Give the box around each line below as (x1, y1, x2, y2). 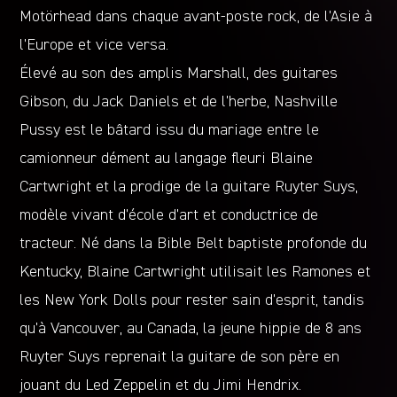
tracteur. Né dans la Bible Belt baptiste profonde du (19, 235, 368, 252)
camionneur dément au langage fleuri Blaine (19, 150, 314, 167)
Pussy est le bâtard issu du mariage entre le (19, 121, 320, 138)
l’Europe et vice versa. (19, 36, 169, 53)
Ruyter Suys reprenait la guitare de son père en (19, 348, 340, 365)
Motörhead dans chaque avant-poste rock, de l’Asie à (19, 8, 373, 25)
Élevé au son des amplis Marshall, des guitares (19, 65, 339, 82)
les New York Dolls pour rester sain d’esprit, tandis (19, 292, 365, 308)
